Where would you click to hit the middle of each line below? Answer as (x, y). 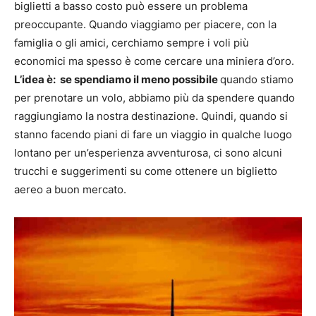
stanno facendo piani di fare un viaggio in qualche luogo (153, 135)
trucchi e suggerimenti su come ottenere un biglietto (146, 171)
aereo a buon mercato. (70, 190)
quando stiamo (257, 80)
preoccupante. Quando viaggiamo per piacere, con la (145, 25)
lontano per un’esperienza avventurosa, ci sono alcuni (148, 153)
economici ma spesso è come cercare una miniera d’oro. (154, 61)
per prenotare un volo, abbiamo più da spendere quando (154, 98)
